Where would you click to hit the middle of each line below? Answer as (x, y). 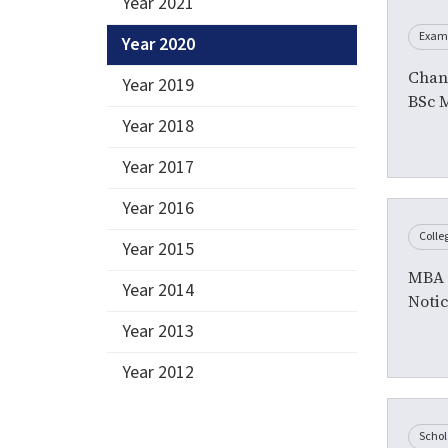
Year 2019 (158, 85)
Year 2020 (158, 44)
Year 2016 (158, 208)
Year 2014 (158, 290)
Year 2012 (158, 372)
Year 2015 (158, 249)
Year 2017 (158, 167)
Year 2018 (158, 126)
